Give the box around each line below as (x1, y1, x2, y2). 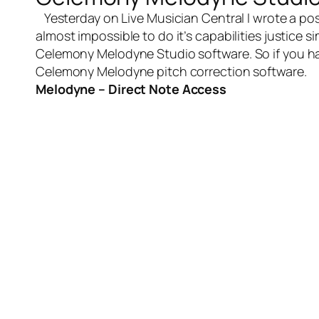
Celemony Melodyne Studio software (36, 45, 249, 62)
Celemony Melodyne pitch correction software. (36, 63, 307, 80)
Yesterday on (36, 9, 122, 26)
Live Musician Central (121, 9, 248, 26)
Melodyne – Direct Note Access (36, 80, 227, 98)
